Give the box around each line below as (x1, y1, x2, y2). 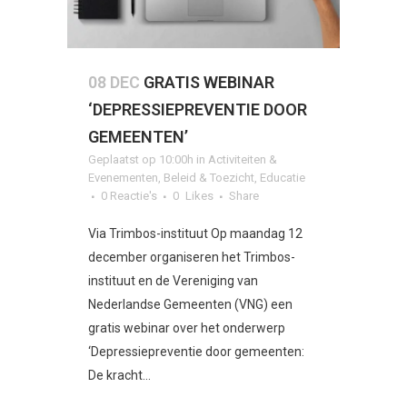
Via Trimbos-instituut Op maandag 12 (88, 225, 303, 241)
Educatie (260, 170, 305, 184)
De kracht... (88, 367, 151, 382)
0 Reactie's (101, 188, 157, 203)
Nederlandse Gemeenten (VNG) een (88, 296, 293, 312)
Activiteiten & (208, 152, 277, 166)
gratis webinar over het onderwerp (88, 320, 285, 335)
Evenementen (88, 170, 158, 184)
